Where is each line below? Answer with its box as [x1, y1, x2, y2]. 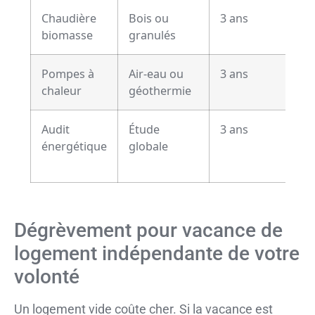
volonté [14, 265, 79, 289]
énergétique [41, 139, 107, 155]
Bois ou [128, 11, 169, 27]
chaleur [41, 83, 82, 99]
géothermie [128, 83, 191, 99]
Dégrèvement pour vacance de [14, 219, 283, 243]
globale [128, 139, 168, 155]
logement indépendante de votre [14, 242, 300, 266]
